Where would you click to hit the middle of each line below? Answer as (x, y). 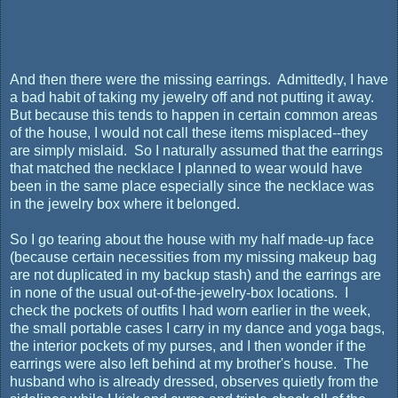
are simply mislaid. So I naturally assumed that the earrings (196, 150)
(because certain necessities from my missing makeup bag (193, 257)
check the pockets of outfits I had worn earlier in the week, (190, 310)
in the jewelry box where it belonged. (127, 203)
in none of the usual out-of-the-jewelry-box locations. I (179, 292)
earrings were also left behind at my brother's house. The (189, 363)
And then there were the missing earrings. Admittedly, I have (199, 79)
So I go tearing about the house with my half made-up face (192, 239)
